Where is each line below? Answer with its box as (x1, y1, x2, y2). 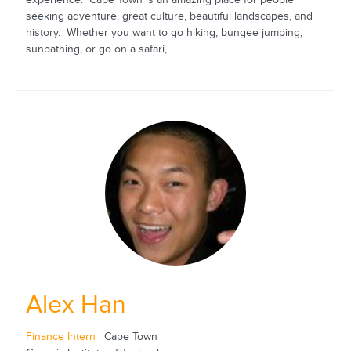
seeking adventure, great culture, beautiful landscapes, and (25, 10, 313, 24)
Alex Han (25, 291, 126, 320)
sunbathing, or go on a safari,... (25, 43, 174, 56)
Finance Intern (25, 330, 96, 343)
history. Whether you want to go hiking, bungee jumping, (25, 27, 302, 40)
